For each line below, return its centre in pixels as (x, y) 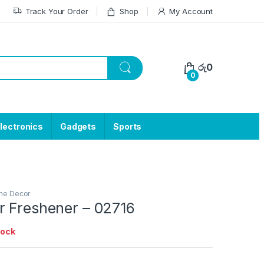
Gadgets (78, 127)
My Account (191, 11)
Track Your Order (57, 11)
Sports (128, 127)
